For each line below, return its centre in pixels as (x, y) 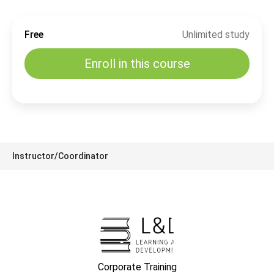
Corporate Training (137, 267)
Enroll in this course (137, 64)
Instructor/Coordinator (60, 156)
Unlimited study (216, 35)
